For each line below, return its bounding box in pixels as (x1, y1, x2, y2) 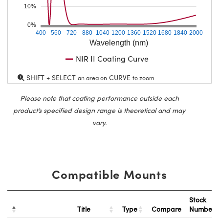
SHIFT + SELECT (24, 73, 78, 83)
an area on (78, 74, 107, 82)
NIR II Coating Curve (76, 53, 149, 64)
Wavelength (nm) (89, 39, 148, 47)
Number (189, 204, 217, 214)
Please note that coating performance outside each (20, 93, 179, 103)
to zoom (132, 74, 154, 82)
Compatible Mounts (52, 166, 167, 182)
